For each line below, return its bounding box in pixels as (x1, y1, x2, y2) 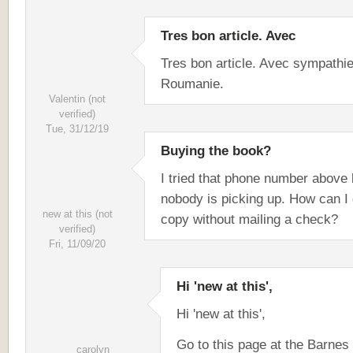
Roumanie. (161, 76, 228, 91)
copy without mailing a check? (161, 211, 338, 227)
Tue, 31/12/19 (46, 123, 109, 135)
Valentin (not (49, 93, 106, 105)
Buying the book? (161, 143, 271, 158)
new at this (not (42, 208, 113, 220)
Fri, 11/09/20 (49, 238, 106, 250)
